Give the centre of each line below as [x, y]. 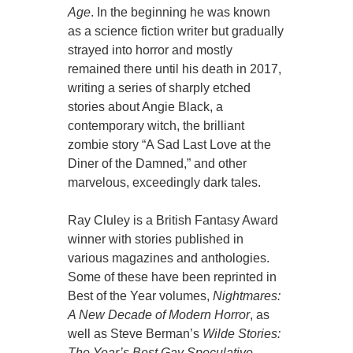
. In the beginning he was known [181, 13]
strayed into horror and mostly [150, 50]
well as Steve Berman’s [136, 334]
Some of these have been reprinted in [173, 277]
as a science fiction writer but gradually [176, 32]
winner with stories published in [156, 240]
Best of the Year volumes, [141, 296]
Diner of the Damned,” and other [158, 164]
